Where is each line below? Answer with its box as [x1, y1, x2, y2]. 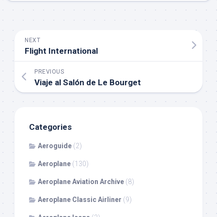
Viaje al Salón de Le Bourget [34, 77, 141, 88]
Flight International [25, 46, 98, 56]
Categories [29, 122, 72, 132]
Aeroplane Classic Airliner [38, 196, 122, 204]
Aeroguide [38, 142, 72, 150]
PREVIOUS [34, 68, 64, 76]
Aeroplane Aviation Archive [38, 178, 124, 186]
